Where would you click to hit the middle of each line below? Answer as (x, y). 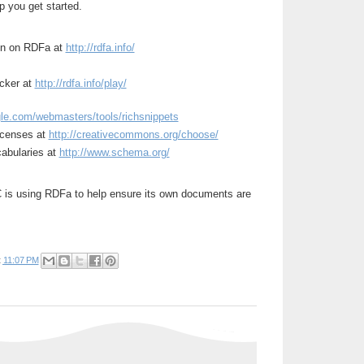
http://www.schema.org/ (114, 153)
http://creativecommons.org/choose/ (133, 135)
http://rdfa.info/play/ (80, 84)
